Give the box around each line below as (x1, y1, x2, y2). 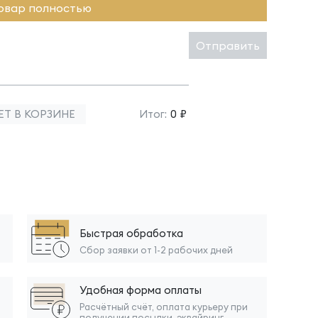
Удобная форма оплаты (79, 283, 202, 297)
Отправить (196, 38, 260, 53)
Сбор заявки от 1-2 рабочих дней (79, 243, 233, 256)
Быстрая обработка (79, 226, 183, 240)
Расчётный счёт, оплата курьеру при (79, 301, 248, 312)
